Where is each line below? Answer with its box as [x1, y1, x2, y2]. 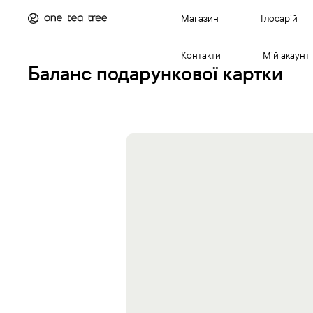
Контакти [181, 49, 221, 61]
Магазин [181, 12, 219, 24]
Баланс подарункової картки [28, 61, 283, 85]
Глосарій [261, 12, 298, 24]
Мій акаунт [263, 49, 310, 61]
